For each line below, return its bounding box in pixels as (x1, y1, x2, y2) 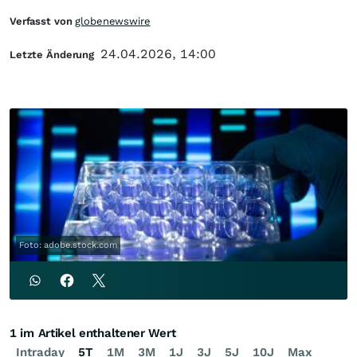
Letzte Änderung (10, 49, 95, 61)
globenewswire (75, 15, 151, 27)
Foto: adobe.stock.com (19, 240, 117, 251)
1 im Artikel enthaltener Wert (10, 326, 176, 341)
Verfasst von (10, 15, 76, 27)
